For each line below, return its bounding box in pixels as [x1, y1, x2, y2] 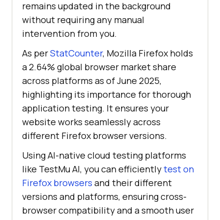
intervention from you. [22, 27, 117, 39]
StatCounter [50, 47, 103, 59]
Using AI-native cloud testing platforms [22, 149, 186, 161]
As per [22, 47, 50, 59]
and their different [92, 176, 172, 189]
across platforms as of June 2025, [22, 74, 162, 86]
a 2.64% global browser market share [22, 60, 176, 73]
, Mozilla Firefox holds [103, 47, 193, 59]
